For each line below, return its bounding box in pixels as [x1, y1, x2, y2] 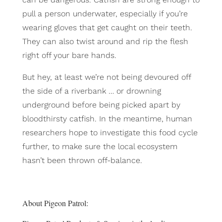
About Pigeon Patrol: [22, 198, 88, 209]
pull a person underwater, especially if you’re [22, 9, 188, 19]
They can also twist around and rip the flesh [22, 37, 188, 47]
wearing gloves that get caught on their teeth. [22, 23, 192, 33]
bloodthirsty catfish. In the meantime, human [22, 114, 192, 124]
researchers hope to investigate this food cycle [22, 128, 198, 138]
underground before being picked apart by [22, 100, 180, 110]
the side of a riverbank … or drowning [22, 86, 161, 96]
